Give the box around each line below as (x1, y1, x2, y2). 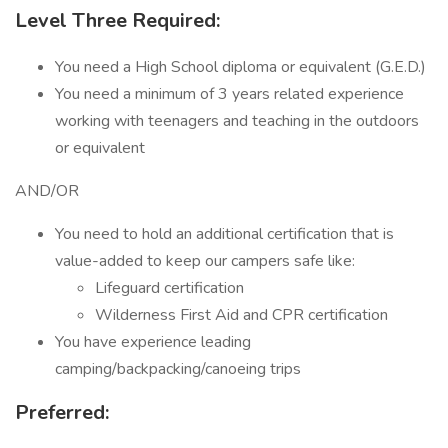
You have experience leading (55, 331, 251, 353)
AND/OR (15, 180, 79, 202)
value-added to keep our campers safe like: (55, 250, 355, 272)
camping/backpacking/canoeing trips (55, 358, 301, 380)
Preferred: (15, 399, 114, 426)
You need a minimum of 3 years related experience (55, 83, 404, 105)
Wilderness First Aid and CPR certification (95, 304, 388, 326)
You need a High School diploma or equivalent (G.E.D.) (55, 56, 426, 78)
